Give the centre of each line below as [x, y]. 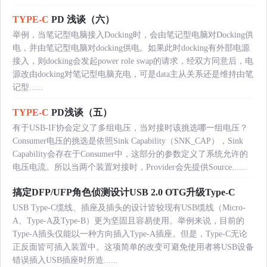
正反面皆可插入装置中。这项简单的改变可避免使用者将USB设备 [133, 247]
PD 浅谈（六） [82, 19]
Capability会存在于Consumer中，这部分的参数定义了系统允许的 [130, 154]
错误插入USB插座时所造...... [65, 260]
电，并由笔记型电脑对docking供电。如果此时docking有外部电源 [131, 48]
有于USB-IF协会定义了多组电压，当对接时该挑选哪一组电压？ [130, 128]
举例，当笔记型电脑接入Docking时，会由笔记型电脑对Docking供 [133, 35]
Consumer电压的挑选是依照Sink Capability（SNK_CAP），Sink [128, 141]
